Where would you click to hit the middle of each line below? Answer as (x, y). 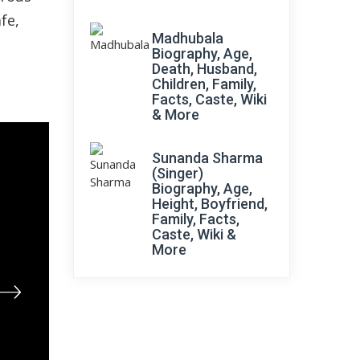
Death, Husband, (205, 69)
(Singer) (178, 173)
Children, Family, (204, 84)
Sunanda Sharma (207, 158)
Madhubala (188, 38)
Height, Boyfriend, (210, 204)
